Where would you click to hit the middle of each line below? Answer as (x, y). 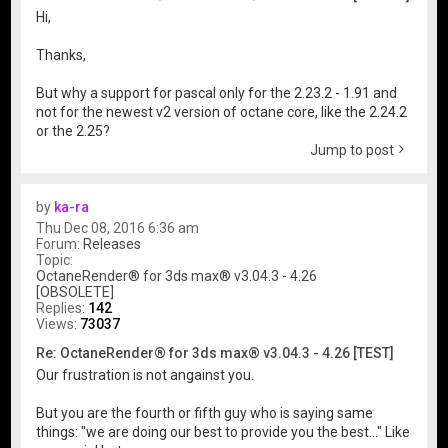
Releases (112, 244)
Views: (58, 324)
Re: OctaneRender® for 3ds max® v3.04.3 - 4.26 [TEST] (215, 353)
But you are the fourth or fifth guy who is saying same (205, 413)
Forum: (60, 244)
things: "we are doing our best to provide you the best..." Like (223, 432)
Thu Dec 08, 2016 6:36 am (118, 228)
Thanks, (61, 55)
